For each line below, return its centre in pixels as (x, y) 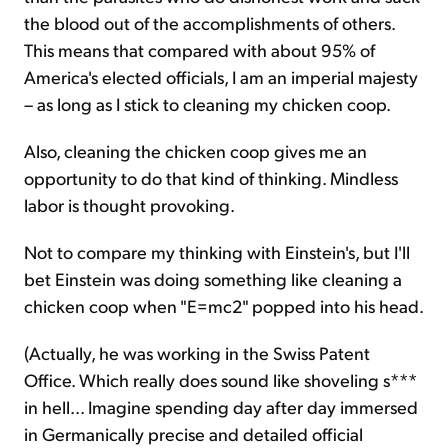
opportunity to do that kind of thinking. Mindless (211, 178)
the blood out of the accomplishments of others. (209, 23)
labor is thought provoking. (129, 205)
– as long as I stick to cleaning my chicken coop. (207, 104)
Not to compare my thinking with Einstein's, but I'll (217, 252)
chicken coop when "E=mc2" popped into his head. (224, 306)
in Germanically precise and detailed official (193, 434)
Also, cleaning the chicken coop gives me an (195, 151)
